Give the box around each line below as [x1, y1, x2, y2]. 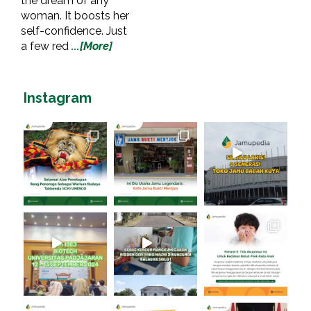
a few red [21, 40, 72, 53]
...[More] [72, 40, 112, 53]
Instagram [24, 90, 92, 107]
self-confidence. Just [21, 24, 127, 38]
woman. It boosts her [21, 9, 129, 23]
